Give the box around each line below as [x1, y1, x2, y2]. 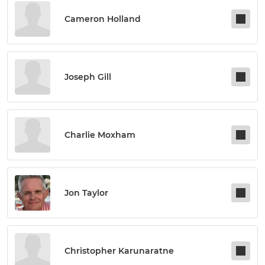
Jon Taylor [64, 188, 108, 199]
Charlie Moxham [64, 130, 135, 141]
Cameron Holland [64, 14, 141, 25]
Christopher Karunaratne [64, 245, 174, 257]
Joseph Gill [64, 72, 111, 83]
